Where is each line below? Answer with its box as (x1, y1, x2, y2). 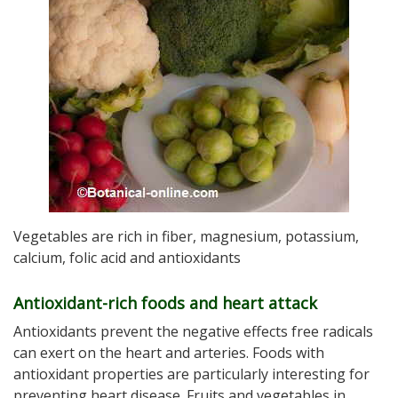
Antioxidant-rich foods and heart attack (13, 292, 317, 314)
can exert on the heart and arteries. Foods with (13, 343, 324, 363)
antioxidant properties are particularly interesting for (13, 364, 370, 385)
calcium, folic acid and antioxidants (13, 248, 241, 268)
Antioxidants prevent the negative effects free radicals (13, 322, 373, 342)
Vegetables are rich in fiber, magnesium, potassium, (13, 227, 359, 247)
